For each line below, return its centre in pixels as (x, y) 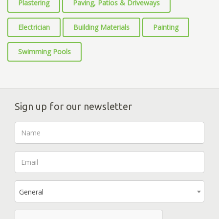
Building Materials (101, 27)
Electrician (34, 27)
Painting (166, 27)
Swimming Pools (44, 52)
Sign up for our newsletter (73, 107)
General (31, 192)
